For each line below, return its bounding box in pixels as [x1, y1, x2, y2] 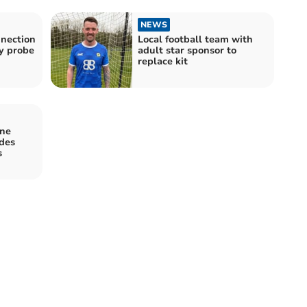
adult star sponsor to [138, 43, 236, 57]
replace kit [138, 54, 188, 68]
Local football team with [138, 32, 253, 46]
